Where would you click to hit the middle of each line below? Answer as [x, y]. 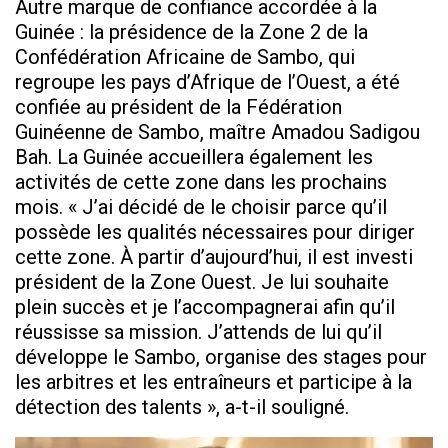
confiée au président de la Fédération [178, 107]
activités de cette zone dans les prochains [201, 182]
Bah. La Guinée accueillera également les [194, 157]
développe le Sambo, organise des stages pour [221, 357]
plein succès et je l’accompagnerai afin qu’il [205, 307]
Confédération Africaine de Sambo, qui [185, 57]
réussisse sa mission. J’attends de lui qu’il [198, 332]
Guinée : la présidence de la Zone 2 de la [191, 32]
